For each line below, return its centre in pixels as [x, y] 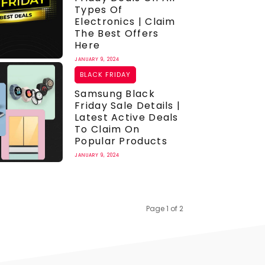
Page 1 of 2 [165, 208]
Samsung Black [115, 93]
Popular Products [121, 141]
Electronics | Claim [125, 22]
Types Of [99, 10]
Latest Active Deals [127, 117]
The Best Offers [117, 34]
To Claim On [107, 129]
